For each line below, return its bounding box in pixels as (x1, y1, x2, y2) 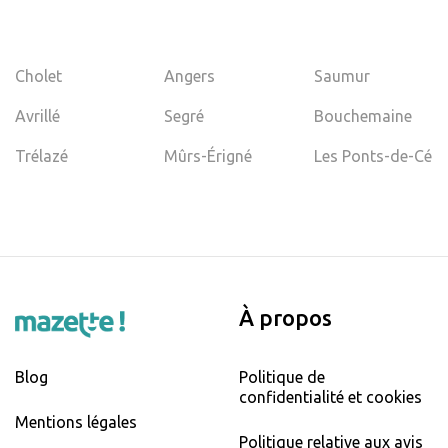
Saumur (313, 66, 370, 85)
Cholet (15, 66, 62, 85)
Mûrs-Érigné (164, 146, 253, 165)
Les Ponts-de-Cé (313, 146, 432, 165)
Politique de (239, 367, 325, 386)
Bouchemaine (313, 106, 412, 125)
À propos (239, 304, 332, 330)
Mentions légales (15, 412, 137, 431)
